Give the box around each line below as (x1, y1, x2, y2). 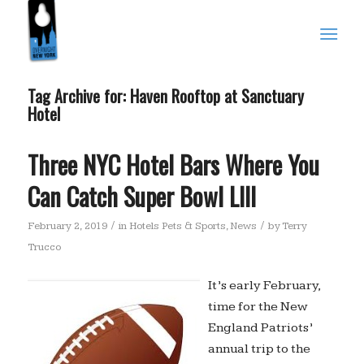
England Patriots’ (207, 319, 313, 336)
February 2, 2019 (27, 219, 107, 232)
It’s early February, (207, 277, 320, 293)
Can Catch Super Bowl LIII (27, 178, 256, 214)
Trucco (27, 240, 61, 253)
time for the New (207, 298, 307, 314)
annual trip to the (207, 340, 310, 357)
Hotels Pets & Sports (128, 219, 226, 232)
